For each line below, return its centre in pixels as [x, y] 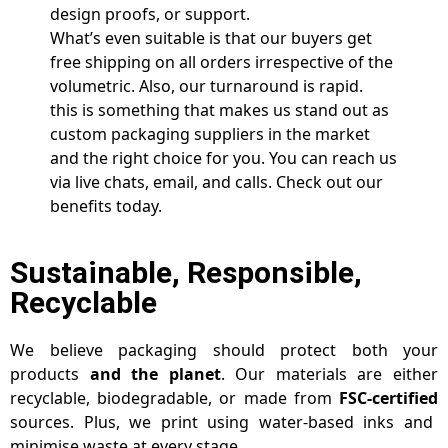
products [50, 374]
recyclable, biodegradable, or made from [174, 398]
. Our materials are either [329, 374]
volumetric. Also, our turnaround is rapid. [207, 86]
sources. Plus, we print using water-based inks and [221, 422]
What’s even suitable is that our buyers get [211, 38]
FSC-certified [388, 398]
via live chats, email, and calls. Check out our [217, 182]
